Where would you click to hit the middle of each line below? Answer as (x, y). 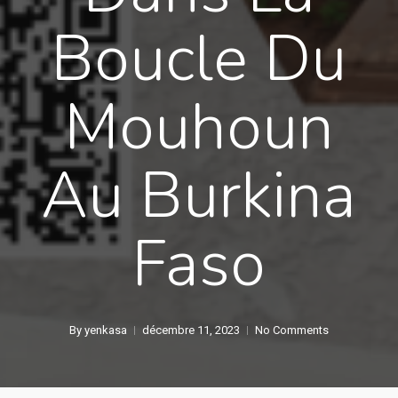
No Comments (291, 330)
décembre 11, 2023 (191, 330)
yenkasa (105, 330)
